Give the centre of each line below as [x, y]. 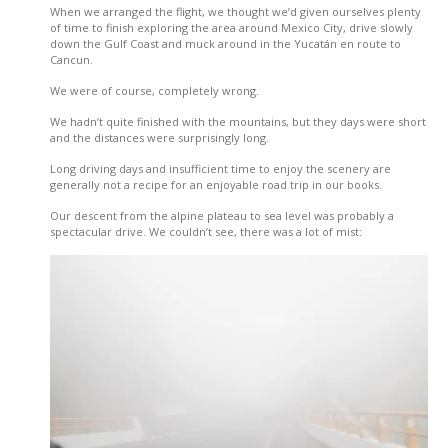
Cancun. [71, 60]
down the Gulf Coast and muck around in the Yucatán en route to [225, 44]
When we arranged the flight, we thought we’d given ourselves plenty [235, 12]
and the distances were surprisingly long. [159, 138]
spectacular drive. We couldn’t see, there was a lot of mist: [206, 232]
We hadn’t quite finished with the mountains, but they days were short [238, 122]
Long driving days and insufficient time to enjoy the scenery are [220, 169]
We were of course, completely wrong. [154, 91]
